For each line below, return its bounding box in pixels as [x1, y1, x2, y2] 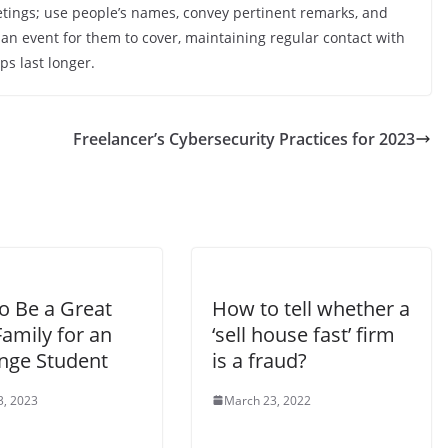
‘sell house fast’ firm [212, 320, 395, 348]
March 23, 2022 [224, 391, 311, 409]
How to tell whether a [212, 294, 410, 322]
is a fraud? [212, 346, 307, 374]
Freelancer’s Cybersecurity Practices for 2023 [73, 127, 415, 150]
